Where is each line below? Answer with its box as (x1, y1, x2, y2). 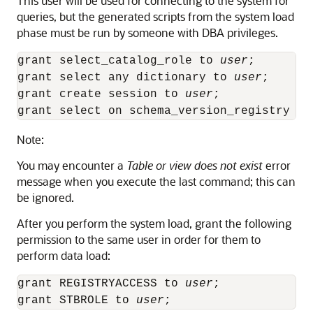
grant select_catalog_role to (17, 54, 220, 67)
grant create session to (17, 88, 185, 101)
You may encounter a (17, 158, 126, 173)
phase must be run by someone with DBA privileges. (17, 25, 278, 40)
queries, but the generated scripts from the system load (17, 9, 294, 24)
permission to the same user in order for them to (17, 232, 261, 247)
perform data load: (17, 248, 110, 263)
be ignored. (17, 190, 74, 205)
